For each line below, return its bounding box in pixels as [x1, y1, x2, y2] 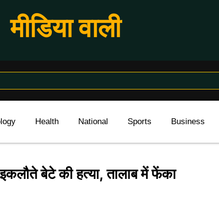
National [78, 117, 108, 126]
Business [171, 117, 205, 126]
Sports [128, 117, 152, 126]
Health [35, 117, 59, 126]
